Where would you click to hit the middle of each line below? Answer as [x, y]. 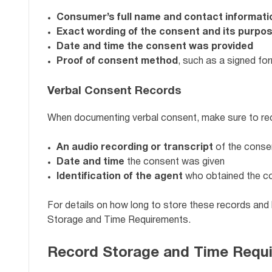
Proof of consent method [117, 61]
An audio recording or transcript [135, 148]
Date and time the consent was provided [155, 46]
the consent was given [175, 162]
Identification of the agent [120, 177]
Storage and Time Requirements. [119, 221]
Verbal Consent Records [114, 91]
